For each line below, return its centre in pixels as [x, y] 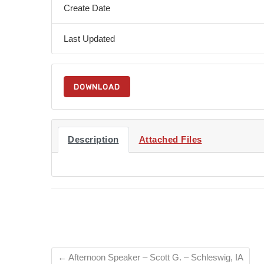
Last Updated [89, 39]
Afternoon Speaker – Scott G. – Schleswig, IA [155, 257]
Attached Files [170, 140]
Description [93, 140]
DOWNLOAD [97, 87]
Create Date [87, 8]
